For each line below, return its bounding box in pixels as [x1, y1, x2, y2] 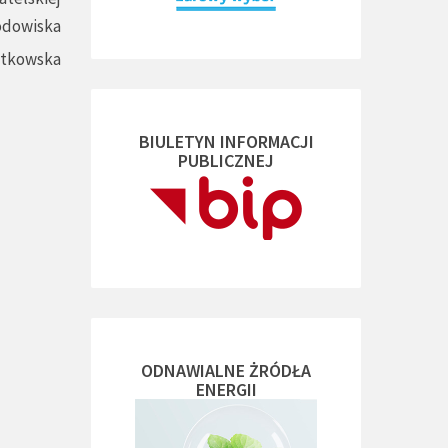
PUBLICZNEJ [178, 149, 274, 172]
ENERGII [195, 378, 257, 401]
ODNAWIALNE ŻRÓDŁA [141, 359, 311, 382]
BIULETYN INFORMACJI [138, 130, 314, 153]
